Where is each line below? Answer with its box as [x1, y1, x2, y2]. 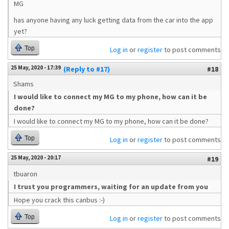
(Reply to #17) [63, 64, 110, 74]
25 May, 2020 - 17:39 [11, 64, 61, 71]
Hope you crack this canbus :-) [14, 195, 105, 204]
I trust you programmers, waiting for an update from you [14, 182, 208, 191]
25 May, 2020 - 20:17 [11, 154, 61, 161]
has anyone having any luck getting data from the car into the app [14, 15, 213, 25]
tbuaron [13, 169, 37, 178]
